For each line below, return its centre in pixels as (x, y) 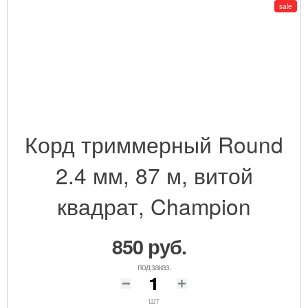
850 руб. (152, 246)
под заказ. (154, 266)
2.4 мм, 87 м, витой (154, 175)
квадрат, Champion (154, 206)
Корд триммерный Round (154, 144)
